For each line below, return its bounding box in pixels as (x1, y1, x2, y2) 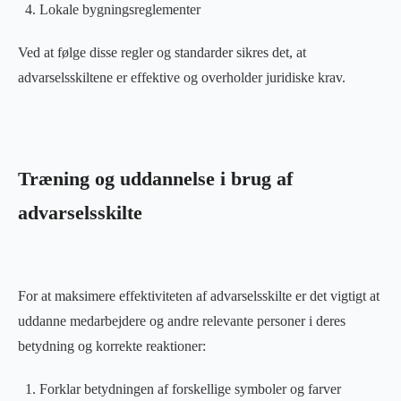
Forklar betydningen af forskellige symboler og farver (39, 380, 341, 397)
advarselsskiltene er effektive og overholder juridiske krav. (18, 69, 346, 85)
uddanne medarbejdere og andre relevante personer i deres (18, 312, 346, 328)
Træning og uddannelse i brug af (18, 167, 293, 190)
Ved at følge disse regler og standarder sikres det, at (18, 44, 306, 60)
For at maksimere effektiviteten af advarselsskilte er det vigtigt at (18, 287, 380, 303)
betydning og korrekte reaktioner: (18, 337, 206, 354)
